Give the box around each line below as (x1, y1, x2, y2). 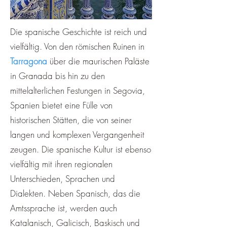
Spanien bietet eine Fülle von (10, 99, 112, 111)
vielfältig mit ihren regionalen (10, 158, 112, 170)
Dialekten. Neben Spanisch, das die (10, 187, 140, 199)
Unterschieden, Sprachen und (10, 173, 115, 184)
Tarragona (10, 55, 47, 67)
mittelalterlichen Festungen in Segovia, (10, 85, 145, 96)
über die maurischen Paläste (47, 55, 149, 67)
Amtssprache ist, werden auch (10, 202, 117, 214)
